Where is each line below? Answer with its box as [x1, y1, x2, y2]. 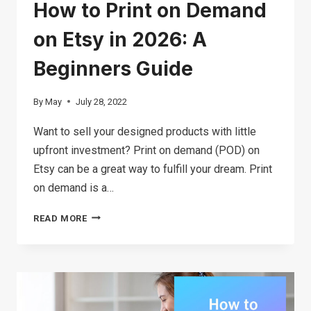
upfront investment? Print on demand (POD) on [33, 143, 260, 157]
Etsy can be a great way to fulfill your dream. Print [33, 162, 272, 176]
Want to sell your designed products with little [33, 124, 256, 138]
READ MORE [33, 212, 87, 224]
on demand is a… [33, 180, 114, 194]
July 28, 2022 [76, 96, 128, 107]
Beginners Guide [33, 56, 193, 81]
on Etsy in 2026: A [33, 27, 207, 51]
